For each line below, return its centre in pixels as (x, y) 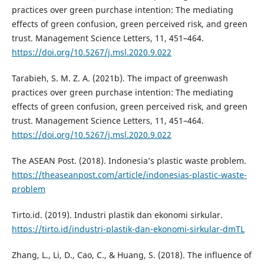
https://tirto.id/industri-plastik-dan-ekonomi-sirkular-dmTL (128, 229)
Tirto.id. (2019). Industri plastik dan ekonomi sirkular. (117, 215)
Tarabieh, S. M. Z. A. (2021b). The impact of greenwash (120, 78)
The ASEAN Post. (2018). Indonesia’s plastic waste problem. (129, 161)
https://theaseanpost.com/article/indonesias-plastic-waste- (129, 175)
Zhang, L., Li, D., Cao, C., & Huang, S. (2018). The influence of (131, 255)
